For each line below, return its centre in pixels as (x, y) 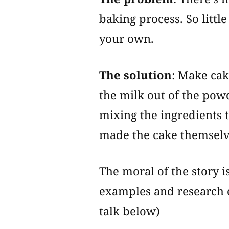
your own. (127, 38)
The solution (136, 74)
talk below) (130, 210)
